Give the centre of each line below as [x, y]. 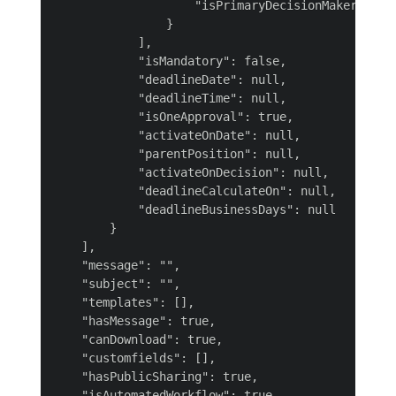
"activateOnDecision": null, [191, 172]
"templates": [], [124, 302]
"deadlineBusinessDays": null [194, 209]
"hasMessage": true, [134, 321]
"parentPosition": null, [177, 154]
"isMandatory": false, [170, 61]
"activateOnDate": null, [177, 135]
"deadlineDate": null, [170, 80]
